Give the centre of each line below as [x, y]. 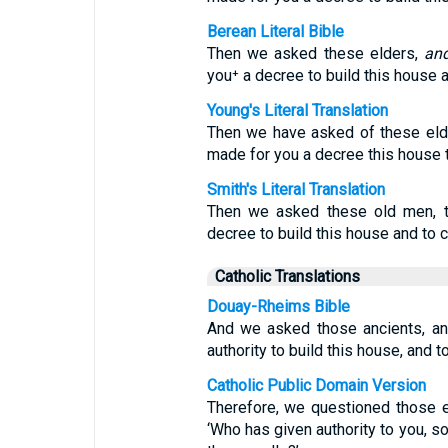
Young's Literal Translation [297, 110]
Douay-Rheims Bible [278, 306]
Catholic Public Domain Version [316, 385]
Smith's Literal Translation [295, 189]
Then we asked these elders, [315, 53]
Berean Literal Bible [275, 31]
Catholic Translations [287, 276]
